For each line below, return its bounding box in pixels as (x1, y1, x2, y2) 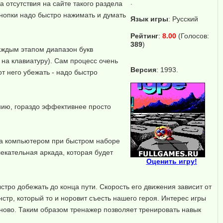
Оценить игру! (146, 157, 197, 165)
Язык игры (130, 15, 168, 23)
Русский (172, 15, 198, 23)
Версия (130, 66, 156, 74)
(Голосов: (176, 32, 209, 40)
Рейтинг (130, 32, 158, 40)
